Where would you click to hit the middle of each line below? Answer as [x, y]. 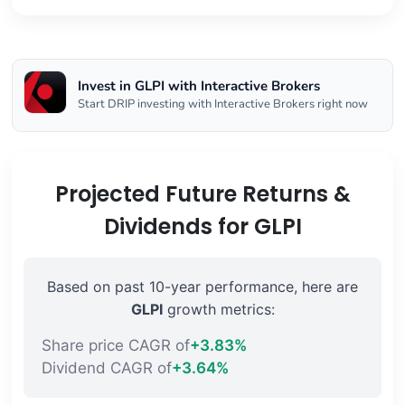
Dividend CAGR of [106, 368]
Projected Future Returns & [202, 194]
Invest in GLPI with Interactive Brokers [199, 86]
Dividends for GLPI [202, 227]
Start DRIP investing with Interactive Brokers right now [223, 104]
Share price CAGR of [115, 346]
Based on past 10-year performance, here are [202, 287]
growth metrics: [218, 310]
